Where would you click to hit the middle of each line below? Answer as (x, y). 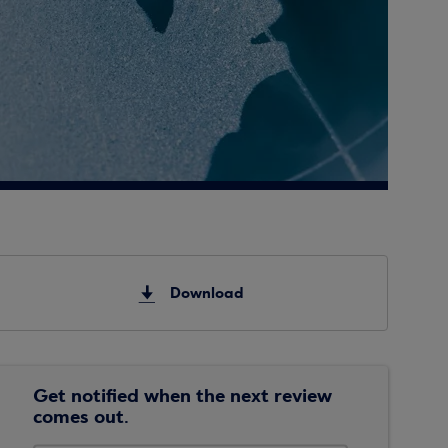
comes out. (81, 416)
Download (207, 293)
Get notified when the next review (183, 395)
